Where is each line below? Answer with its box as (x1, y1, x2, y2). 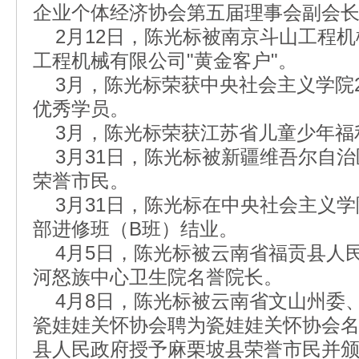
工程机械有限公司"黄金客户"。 (33, 50, 297, 71)
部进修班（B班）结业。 (33, 218, 238, 240)
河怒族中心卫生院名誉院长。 (33, 266, 283, 288)
